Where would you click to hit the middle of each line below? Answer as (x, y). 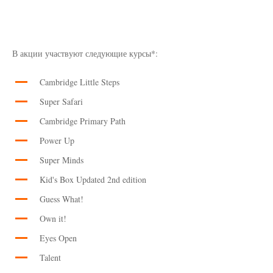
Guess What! (62, 199)
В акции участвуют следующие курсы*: (83, 53)
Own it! (53, 218)
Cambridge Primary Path (83, 121)
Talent (50, 257)
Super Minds (62, 160)
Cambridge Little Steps (80, 82)
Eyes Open (58, 238)
